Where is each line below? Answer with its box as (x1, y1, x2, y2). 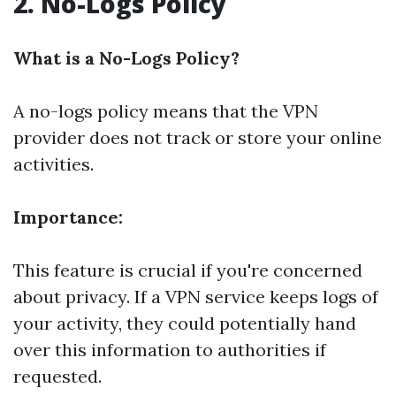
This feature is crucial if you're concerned (13, 259, 362, 281)
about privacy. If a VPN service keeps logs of (13, 286, 378, 308)
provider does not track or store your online (13, 126, 382, 148)
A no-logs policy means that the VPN (13, 100, 318, 122)
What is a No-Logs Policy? (13, 47, 240, 69)
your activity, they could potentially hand (13, 312, 356, 334)
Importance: (13, 206, 123, 228)
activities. (13, 153, 94, 175)
